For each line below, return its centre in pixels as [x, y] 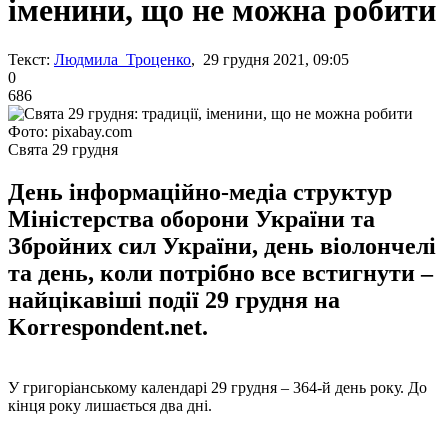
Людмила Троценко [122, 59]
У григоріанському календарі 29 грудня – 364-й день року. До [217, 387]
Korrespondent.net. [108, 326]
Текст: [29, 59]
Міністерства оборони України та [191, 218]
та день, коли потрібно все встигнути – [220, 272]
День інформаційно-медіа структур [200, 191]
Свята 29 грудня [63, 149]
